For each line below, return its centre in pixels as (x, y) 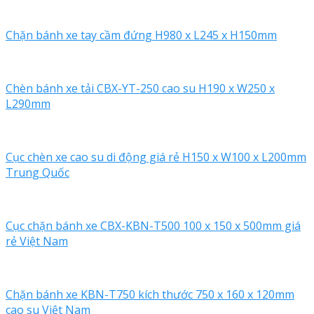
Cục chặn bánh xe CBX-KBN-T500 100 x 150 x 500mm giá (153, 225)
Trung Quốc (37, 172)
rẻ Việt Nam (37, 241)
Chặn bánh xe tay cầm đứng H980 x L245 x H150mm (141, 35)
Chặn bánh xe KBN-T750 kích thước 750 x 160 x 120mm (150, 294)
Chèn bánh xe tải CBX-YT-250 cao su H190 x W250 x (140, 88)
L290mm (28, 103)
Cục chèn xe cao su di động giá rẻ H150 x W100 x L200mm (156, 157)
